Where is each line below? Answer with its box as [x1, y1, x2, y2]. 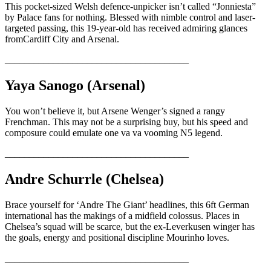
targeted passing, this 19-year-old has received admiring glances [5, 22, 247, 33]
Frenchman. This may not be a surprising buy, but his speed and [5, 116, 248, 127]
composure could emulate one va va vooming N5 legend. [5, 127, 223, 138]
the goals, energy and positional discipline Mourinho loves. [5, 232, 229, 243]
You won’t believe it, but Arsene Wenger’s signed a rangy [5, 105, 225, 116]
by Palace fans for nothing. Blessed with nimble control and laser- [5, 11, 255, 22]
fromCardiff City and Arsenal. [5, 33, 119, 44]
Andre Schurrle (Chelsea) [5, 171, 164, 187]
